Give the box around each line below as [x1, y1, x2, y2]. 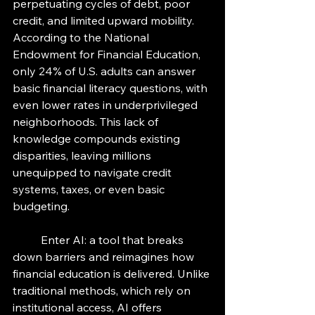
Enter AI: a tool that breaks [13, 233, 41, 247]
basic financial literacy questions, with [13, 81, 210, 96]
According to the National [13, 30, 152, 45]
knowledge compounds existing [13, 131, 183, 146]
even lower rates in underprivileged [13, 98, 200, 112]
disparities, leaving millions [13, 148, 154, 163]
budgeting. [13, 199, 72, 214]
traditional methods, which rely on [13, 283, 193, 298]
